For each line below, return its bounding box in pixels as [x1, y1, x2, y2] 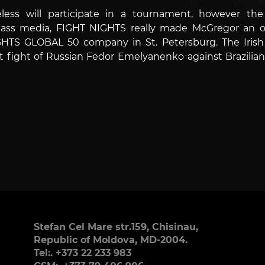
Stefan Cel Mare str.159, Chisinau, [33, 221, 198, 233]
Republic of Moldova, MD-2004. [33, 234, 188, 246]
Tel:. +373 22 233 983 [33, 247, 131, 259]
